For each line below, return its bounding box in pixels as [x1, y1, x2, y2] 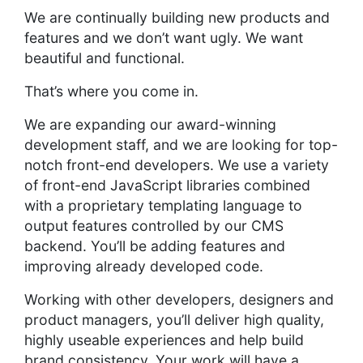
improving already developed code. [24, 258, 263, 275]
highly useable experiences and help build [24, 331, 304, 349]
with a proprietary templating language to [24, 197, 302, 215]
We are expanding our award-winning [24, 116, 276, 134]
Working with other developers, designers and [24, 291, 334, 309]
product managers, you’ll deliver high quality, [24, 311, 324, 329]
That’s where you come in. [24, 83, 199, 100]
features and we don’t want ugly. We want [24, 29, 303, 47]
